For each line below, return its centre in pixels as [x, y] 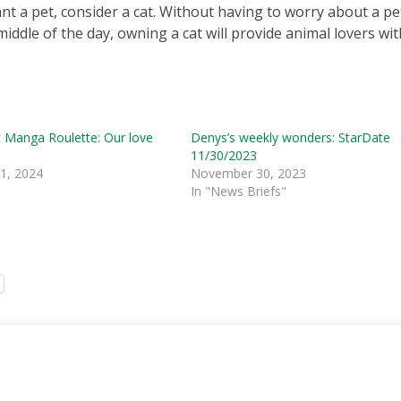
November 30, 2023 [249, 173]
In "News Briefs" [239, 191]
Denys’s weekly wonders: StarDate [291, 137]
